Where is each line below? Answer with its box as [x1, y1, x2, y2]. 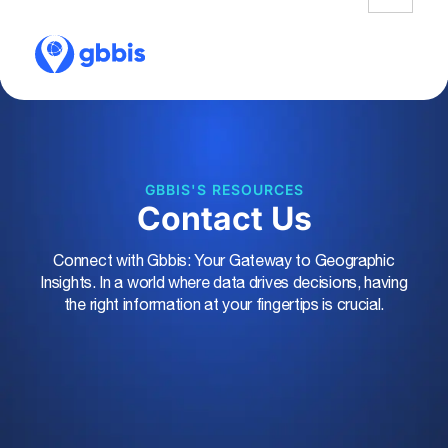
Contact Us [136, 199, 312, 238]
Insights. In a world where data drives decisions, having [40, 273, 408, 291]
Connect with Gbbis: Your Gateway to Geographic [53, 251, 395, 269]
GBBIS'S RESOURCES [144, 181, 304, 198]
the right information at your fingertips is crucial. [63, 295, 385, 313]
